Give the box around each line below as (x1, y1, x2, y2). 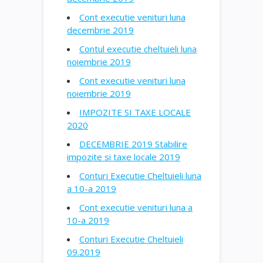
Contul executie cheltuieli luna (79, 42, 197, 55)
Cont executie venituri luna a (79, 201, 193, 213)
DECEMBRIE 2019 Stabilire (79, 137, 187, 150)
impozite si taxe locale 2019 (67, 150, 180, 163)
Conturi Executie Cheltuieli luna (79, 169, 201, 181)
